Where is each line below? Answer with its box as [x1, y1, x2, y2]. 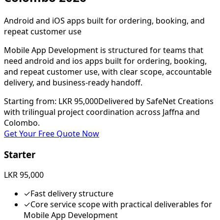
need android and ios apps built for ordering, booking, [4, 55, 207, 66]
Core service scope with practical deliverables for [30, 199, 212, 210]
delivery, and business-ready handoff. [4, 77, 142, 88]
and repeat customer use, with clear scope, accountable [4, 66, 212, 77]
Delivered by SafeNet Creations [98, 95, 214, 107]
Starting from [4, 95, 55, 107]
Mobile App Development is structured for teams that [4, 44, 203, 55]
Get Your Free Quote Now [4, 128, 99, 139]
